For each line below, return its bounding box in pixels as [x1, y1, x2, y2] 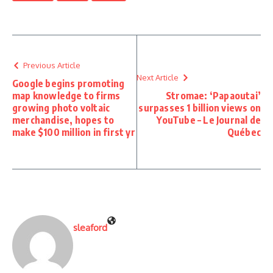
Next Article [136, 73, 179, 82]
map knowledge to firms [12, 90, 121, 102]
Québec [227, 126, 261, 138]
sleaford [73, 222, 107, 233]
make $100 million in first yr [12, 126, 135, 138]
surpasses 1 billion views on [138, 102, 261, 114]
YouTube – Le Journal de [157, 114, 261, 126]
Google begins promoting [12, 77, 125, 90]
